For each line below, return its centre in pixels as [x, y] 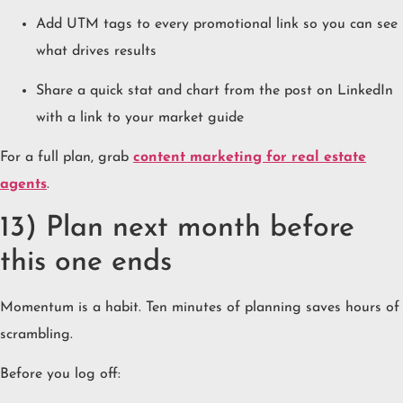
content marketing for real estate [250, 158]
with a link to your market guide [140, 118]
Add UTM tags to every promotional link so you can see [217, 24]
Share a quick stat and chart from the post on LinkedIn [215, 91]
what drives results [96, 51]
